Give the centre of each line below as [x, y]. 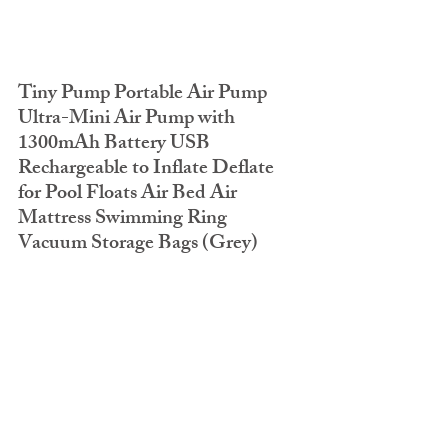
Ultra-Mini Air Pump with [128, 120]
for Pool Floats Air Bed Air [129, 195]
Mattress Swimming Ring [124, 220]
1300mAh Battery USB [116, 145]
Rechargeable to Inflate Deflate [148, 170]
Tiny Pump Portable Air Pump [144, 95]
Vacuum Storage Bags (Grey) [138, 245]
